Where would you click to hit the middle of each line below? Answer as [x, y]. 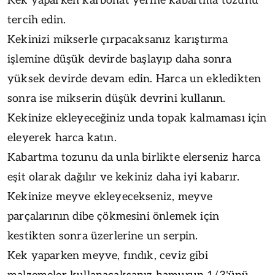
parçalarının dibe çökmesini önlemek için [114, 216]
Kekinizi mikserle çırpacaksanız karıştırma [118, 39]
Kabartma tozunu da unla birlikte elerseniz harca [134, 157]
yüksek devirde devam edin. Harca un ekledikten [134, 79]
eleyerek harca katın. [62, 137]
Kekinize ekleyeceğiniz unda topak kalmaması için [137, 118]
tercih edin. [37, 20]
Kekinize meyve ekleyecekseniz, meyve [110, 196]
